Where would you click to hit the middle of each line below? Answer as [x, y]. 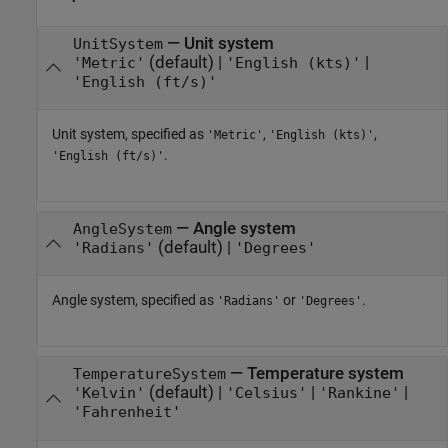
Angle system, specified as [134, 300]
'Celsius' [266, 393]
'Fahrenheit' [126, 412]
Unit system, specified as [129, 134]
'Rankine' [359, 393]
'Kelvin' [108, 393]
